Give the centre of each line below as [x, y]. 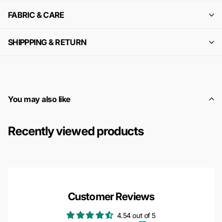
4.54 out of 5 [136, 215]
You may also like [39, 99]
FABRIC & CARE [36, 15]
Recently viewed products [76, 131]
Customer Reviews [111, 196]
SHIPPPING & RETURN [47, 42]
